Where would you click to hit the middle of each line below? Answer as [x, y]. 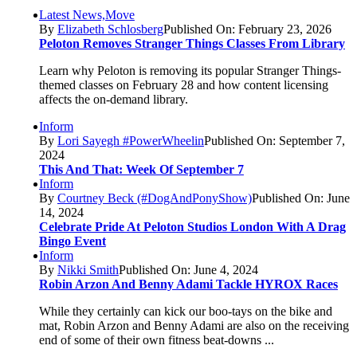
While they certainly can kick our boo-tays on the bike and [185, 311]
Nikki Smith [88, 270]
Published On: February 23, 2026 [247, 29]
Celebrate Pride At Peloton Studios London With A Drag [192, 227]
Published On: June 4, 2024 [188, 270]
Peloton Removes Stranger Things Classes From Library [192, 43]
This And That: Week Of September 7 [141, 169]
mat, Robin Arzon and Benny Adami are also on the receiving [194, 326]
